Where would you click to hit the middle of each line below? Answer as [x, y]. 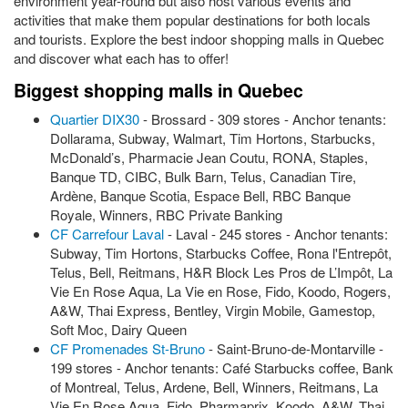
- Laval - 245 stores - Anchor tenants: [276, 234]
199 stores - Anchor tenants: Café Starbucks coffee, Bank [222, 367]
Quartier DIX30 [95, 119]
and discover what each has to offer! [121, 58]
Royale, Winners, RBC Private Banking [166, 214]
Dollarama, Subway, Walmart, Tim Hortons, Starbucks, [213, 138]
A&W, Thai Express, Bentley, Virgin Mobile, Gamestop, [213, 310]
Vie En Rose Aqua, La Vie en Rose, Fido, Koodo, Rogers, [220, 291]
